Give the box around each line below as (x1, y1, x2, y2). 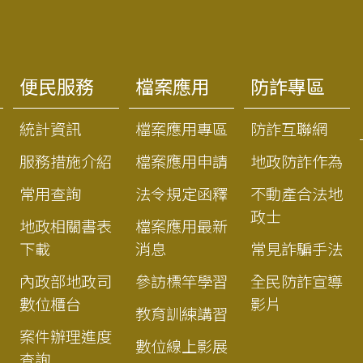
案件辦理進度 (19, 327, 112, 347)
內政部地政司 (19, 272, 112, 292)
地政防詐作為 (250, 152, 344, 172)
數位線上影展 (135, 337, 228, 357)
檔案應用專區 (135, 120, 228, 139)
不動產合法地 (250, 185, 344, 204)
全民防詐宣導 (250, 272, 344, 292)
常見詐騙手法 (250, 240, 344, 259)
